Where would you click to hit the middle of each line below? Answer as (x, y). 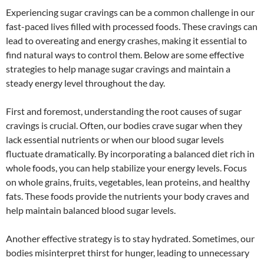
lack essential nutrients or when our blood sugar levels (115, 139)
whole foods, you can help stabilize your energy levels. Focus (126, 167)
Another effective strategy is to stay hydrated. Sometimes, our (130, 238)
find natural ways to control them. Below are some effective (125, 54)
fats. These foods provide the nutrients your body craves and (128, 196)
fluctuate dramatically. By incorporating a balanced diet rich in (130, 153)
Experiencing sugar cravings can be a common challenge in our (130, 12)
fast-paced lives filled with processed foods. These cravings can (132, 26)
